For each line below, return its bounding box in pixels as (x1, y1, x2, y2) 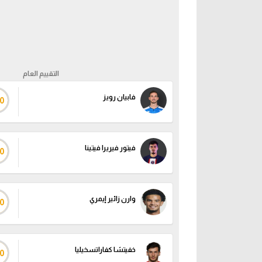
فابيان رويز (103, 93, 136, 101)
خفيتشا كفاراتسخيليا (75, 246, 136, 254)
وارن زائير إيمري (89, 195, 136, 203)
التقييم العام (22, 70, 59, 78)
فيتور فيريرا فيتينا (85, 144, 136, 152)
